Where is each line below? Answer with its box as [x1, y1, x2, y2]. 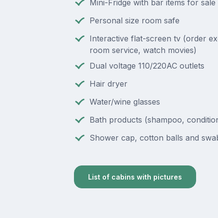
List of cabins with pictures [88, 172, 182, 181]
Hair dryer [89, 78, 127, 89]
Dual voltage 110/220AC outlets [89, 60, 204, 71]
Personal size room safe [89, 15, 180, 25]
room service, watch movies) [89, 45, 197, 55]
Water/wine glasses [89, 96, 160, 107]
